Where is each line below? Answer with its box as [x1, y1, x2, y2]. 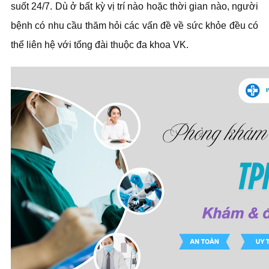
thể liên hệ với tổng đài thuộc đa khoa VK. [11, 40, 191, 50]
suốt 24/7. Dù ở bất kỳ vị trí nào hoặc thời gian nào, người [11, 1, 258, 11]
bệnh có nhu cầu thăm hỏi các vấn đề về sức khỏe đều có [11, 20, 258, 31]
